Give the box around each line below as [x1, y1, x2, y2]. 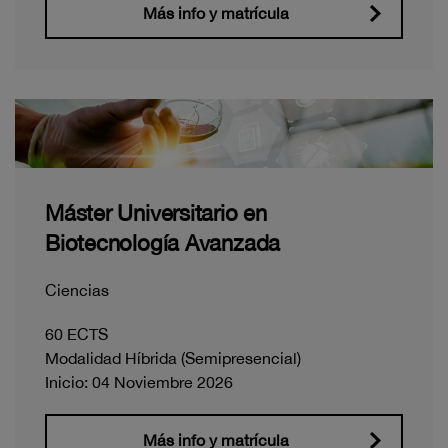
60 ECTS [45, 325, 108, 344]
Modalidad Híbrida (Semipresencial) [45, 349, 301, 368]
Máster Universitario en [45, 200, 267, 227]
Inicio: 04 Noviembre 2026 [45, 373, 233, 392]
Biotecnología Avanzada [45, 230, 281, 257]
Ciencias [45, 281, 109, 300]
